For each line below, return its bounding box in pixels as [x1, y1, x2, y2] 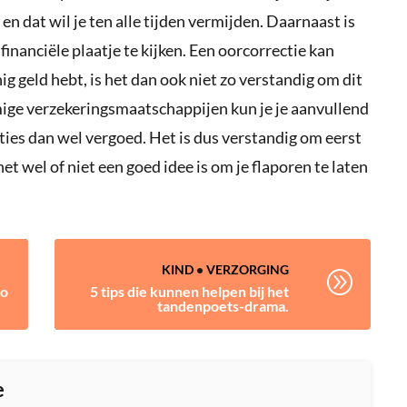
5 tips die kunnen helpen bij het [89, 283, 289, 301]
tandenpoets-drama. [156, 297, 289, 315]
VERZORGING [205, 262, 289, 278]
